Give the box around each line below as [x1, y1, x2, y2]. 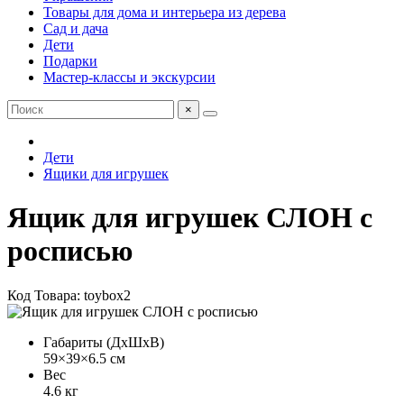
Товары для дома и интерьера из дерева [43, 5, 286, 20]
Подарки [43, 53, 97, 69]
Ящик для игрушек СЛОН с [7, 201, 372, 234]
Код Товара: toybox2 [7, 287, 131, 303]
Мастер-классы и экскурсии [43, 69, 216, 85]
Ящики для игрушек [43, 166, 169, 181]
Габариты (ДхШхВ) [43, 334, 164, 350]
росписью [7, 234, 133, 268]
